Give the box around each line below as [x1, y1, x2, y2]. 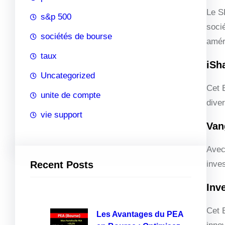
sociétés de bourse [41, 31, 112, 41]
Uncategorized [41, 70, 95, 80]
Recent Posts [30, 159, 93, 170]
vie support [41, 109, 82, 120]
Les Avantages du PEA [96, 210, 183, 218]
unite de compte [41, 90, 100, 100]
